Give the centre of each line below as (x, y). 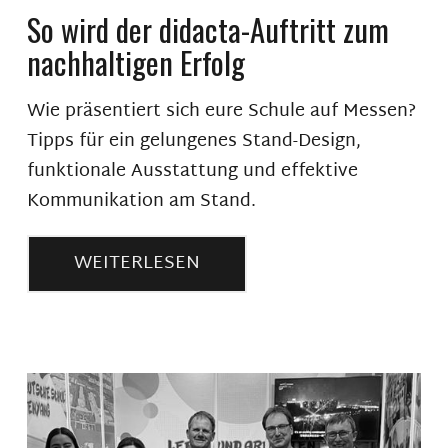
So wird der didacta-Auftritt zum (207, 29)
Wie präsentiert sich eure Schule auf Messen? (221, 112)
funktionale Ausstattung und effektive (192, 172)
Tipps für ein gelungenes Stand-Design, (193, 142)
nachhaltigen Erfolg (135, 62)
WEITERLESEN (136, 264)
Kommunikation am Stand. (141, 202)
